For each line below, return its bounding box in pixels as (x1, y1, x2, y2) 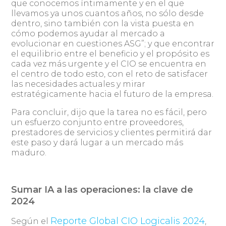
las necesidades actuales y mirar (11, 79, 146, 89)
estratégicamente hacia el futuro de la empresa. (11, 89, 214, 99)
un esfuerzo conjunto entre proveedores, (11, 117, 184, 127)
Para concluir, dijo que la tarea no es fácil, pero (11, 107, 207, 117)
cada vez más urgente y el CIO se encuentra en (11, 59, 207, 69)
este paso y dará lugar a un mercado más (11, 137, 184, 147)
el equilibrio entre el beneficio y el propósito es (11, 48, 210, 59)
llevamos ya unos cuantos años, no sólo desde (11, 8, 204, 18)
